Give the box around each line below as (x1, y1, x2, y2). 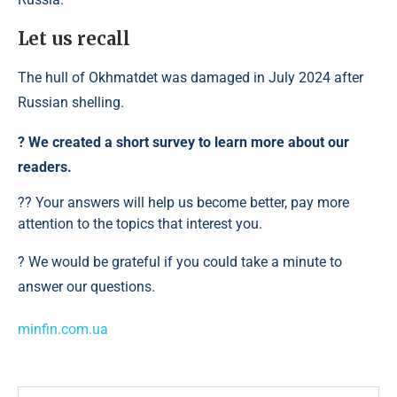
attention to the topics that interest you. (18, 214, 262, 232)
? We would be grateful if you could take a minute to (18, 253, 342, 270)
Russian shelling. (18, 93, 124, 111)
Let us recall (18, 27, 130, 50)
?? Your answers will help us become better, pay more (18, 193, 349, 211)
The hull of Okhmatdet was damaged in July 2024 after (18, 68, 363, 86)
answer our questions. (18, 277, 155, 295)
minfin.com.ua (18, 320, 108, 338)
